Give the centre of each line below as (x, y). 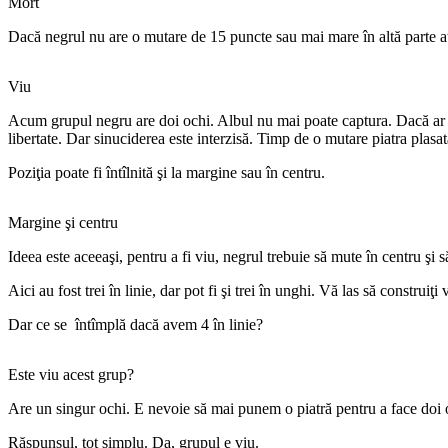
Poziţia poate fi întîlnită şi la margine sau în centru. (166, 172)
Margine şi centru (63, 222)
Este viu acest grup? (71, 374)
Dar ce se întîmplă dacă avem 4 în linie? (135, 324)
